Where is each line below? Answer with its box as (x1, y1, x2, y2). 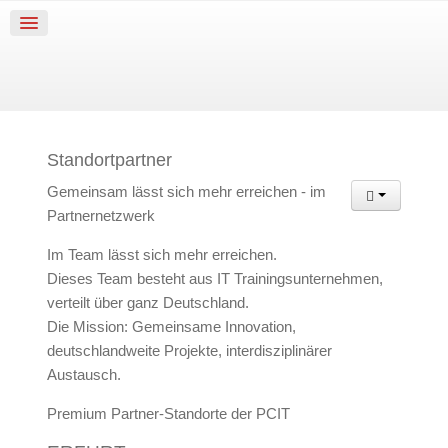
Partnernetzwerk (46, 207, 155, 224)
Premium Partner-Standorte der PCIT (46, 405, 290, 422)
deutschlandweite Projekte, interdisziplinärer (46, 342, 332, 359)
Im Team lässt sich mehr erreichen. (46, 246, 277, 263)
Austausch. (46, 366, 121, 383)
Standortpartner (46, 150, 172, 170)
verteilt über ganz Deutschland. (46, 294, 249, 311)
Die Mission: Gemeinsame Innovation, (46, 318, 296, 335)
